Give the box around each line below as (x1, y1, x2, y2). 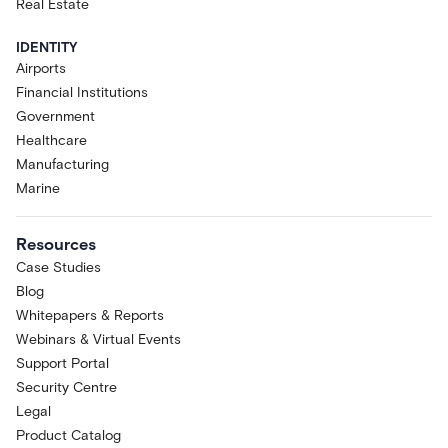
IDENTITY (16, 39, 77, 56)
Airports (16, 60, 66, 77)
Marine (16, 180, 60, 197)
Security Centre (16, 379, 117, 396)
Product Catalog (16, 427, 121, 444)
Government (16, 108, 95, 125)
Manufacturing (16, 156, 109, 173)
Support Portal (16, 355, 109, 372)
